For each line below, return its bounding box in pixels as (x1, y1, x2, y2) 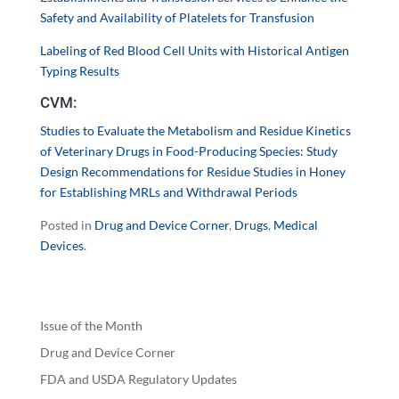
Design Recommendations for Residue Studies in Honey (39, 164, 346, 179)
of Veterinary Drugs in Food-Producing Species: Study (39, 143, 338, 159)
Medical (273, 217, 318, 232)
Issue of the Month (39, 318, 142, 333)
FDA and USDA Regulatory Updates (39, 371, 237, 387)
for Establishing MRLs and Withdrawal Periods (39, 184, 297, 199)
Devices (39, 238, 84, 253)
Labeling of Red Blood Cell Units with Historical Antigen (39, 43, 349, 58)
